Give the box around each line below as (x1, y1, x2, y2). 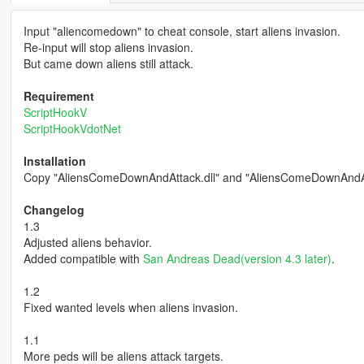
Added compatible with (23, 249, 143, 266)
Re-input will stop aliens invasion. (23, 38, 193, 55)
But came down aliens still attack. (23, 54, 193, 71)
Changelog (23, 201, 84, 218)
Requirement (23, 87, 94, 104)
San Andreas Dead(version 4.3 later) (142, 249, 331, 266)
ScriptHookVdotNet (23, 119, 121, 136)
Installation (23, 152, 86, 169)
